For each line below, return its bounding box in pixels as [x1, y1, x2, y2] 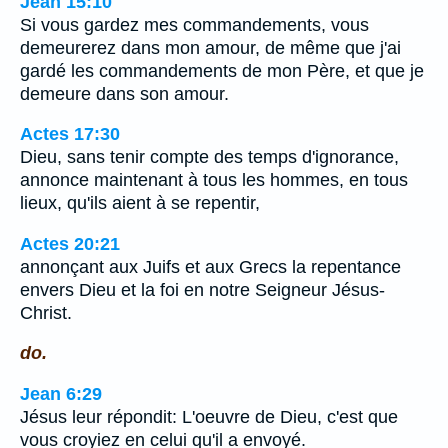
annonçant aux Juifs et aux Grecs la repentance [20, 256, 401, 277]
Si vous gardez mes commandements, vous [20, 14, 369, 35]
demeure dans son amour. [20, 83, 229, 104]
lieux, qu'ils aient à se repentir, [20, 193, 260, 214]
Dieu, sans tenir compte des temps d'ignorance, [20, 147, 399, 168]
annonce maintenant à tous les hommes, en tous [20, 170, 408, 191]
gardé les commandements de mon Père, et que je [20, 60, 424, 81]
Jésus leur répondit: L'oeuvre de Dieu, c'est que [20, 407, 398, 427]
